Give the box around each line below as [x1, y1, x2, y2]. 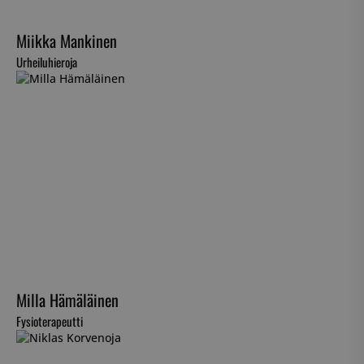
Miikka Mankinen [16, 28, 117, 54]
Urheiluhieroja [16, 53, 77, 71]
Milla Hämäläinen [16, 288, 119, 313]
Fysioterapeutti [16, 312, 83, 331]
